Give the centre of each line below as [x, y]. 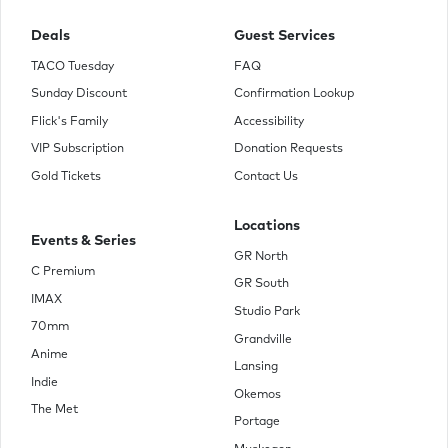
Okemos [257, 394]
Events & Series [83, 240]
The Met [54, 410]
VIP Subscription [77, 149]
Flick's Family [69, 121]
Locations [267, 225]
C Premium [63, 272]
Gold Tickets [66, 177]
